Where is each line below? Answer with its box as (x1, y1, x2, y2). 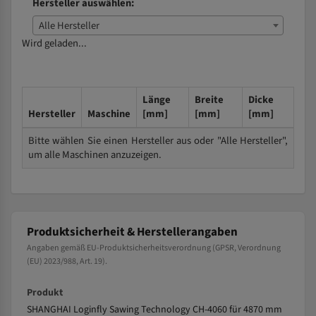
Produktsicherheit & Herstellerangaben (27, 224, 238, 241)
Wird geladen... (22, 36, 87, 51)
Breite (195, 92, 224, 107)
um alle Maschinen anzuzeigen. (28, 147, 162, 162)
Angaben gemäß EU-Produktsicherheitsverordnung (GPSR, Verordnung (27, 242, 281, 254)
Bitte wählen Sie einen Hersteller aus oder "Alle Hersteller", (28, 133, 288, 148)
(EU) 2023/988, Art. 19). (27, 255, 107, 267)
